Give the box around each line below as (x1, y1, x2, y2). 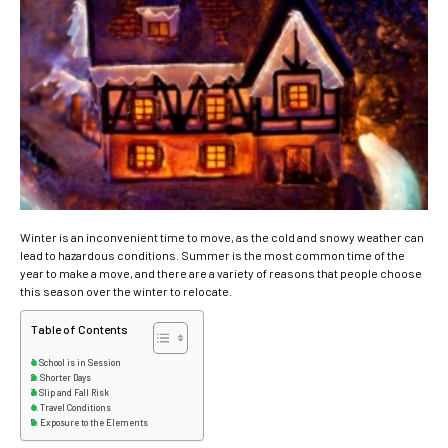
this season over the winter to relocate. (20, 284, 232, 299)
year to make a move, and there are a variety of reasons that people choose (20, 266, 422, 281)
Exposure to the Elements (39, 417, 148, 429)
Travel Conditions (39, 402, 111, 414)
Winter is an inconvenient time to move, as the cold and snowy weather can (20, 230, 424, 245)
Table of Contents (31, 322, 128, 337)
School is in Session (38, 357, 121, 369)
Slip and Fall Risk (38, 387, 109, 399)
